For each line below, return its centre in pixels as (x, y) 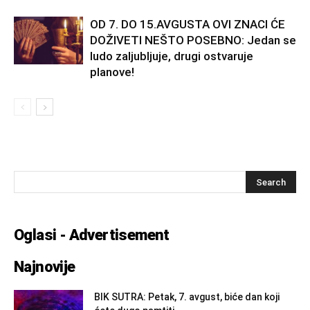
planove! (112, 72)
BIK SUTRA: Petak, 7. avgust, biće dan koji (187, 297)
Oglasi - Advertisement (92, 235)
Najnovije (45, 267)
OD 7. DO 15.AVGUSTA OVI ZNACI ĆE (188, 25)
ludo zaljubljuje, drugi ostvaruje (172, 56)
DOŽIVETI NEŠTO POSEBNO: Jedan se (193, 40)
